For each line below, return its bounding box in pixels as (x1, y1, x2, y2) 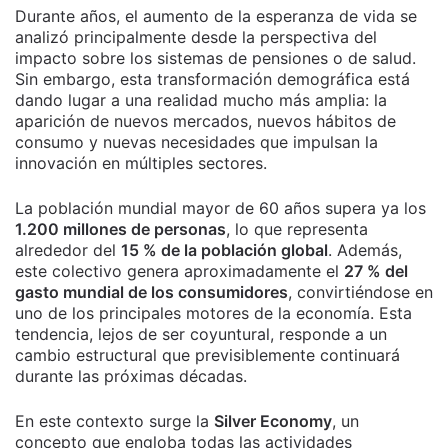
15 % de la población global (121, 240, 328, 260)
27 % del (344, 261, 408, 281)
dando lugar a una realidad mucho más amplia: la (15, 90, 387, 110)
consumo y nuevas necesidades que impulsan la (15, 132, 378, 152)
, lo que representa (226, 219, 368, 239)
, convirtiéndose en (288, 282, 433, 302)
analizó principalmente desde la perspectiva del (15, 27, 377, 47)
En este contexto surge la (15, 411, 214, 431)
